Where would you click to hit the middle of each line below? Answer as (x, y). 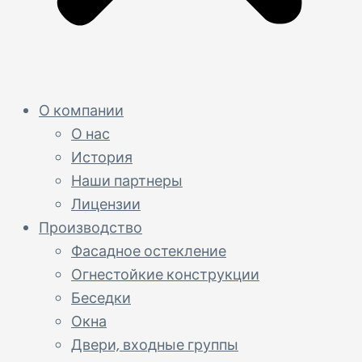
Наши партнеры (127, 182)
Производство (90, 229)
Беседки (101, 299)
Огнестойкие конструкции (165, 276)
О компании (81, 112)
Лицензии (106, 206)
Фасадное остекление (149, 253)
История (102, 159)
